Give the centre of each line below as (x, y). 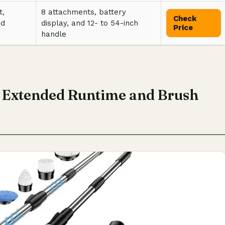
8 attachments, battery (84, 12)
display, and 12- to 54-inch (90, 23)
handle (54, 34)
